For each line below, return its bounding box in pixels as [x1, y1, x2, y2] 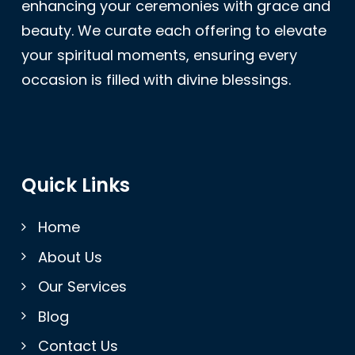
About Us [38, 246, 102, 267]
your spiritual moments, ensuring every [21, 45, 297, 65]
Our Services [38, 277, 127, 297]
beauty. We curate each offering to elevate [21, 21, 326, 40]
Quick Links [21, 172, 130, 198]
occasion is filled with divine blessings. [21, 70, 291, 90]
